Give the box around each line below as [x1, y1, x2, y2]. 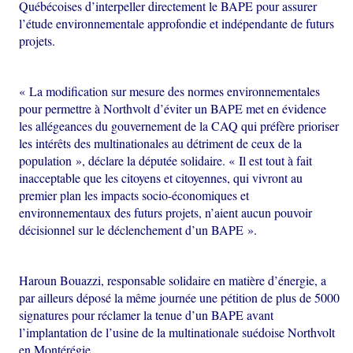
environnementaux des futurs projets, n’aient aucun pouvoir [19, 204, 313, 221]
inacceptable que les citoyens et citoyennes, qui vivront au [19, 169, 303, 187]
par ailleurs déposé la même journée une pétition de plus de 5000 [19, 289, 340, 307]
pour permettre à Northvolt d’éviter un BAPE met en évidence [19, 100, 327, 117]
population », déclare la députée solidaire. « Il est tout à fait [19, 152, 313, 169]
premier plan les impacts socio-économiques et [19, 187, 250, 204]
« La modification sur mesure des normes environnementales [19, 83, 321, 100]
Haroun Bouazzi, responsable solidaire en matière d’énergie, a [19, 272, 327, 289]
